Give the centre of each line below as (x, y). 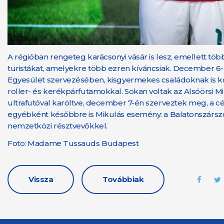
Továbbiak (123, 179)
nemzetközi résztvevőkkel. (57, 126)
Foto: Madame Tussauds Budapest (73, 143)
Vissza (41, 179)
